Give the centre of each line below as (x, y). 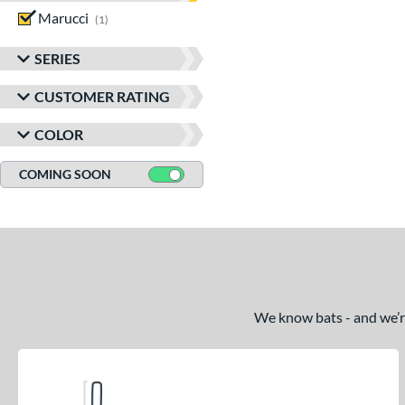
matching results (160, 18)
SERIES (57, 58)
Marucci (63, 18)
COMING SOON (65, 174)
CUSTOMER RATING (102, 96)
